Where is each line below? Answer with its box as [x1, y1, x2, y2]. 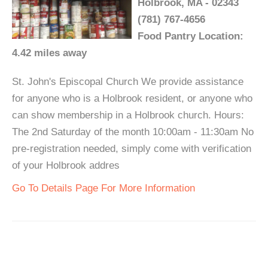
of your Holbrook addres [12, 160, 120, 171]
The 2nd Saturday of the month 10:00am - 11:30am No [12, 126, 254, 138]
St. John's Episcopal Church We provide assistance [12, 76, 243, 87]
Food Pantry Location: [138, 31, 243, 42]
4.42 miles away [12, 47, 87, 59]
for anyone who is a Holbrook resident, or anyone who [12, 93, 252, 104]
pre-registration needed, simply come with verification [12, 143, 251, 154]
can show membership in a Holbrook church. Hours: [12, 109, 244, 121]
